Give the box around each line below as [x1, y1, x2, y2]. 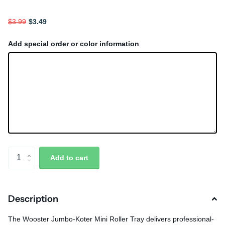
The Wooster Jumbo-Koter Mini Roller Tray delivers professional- [8, 214, 214, 223]
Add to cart [50, 154, 88, 162]
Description [8, 193, 58, 204]
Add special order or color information [8, 40, 139, 48]
